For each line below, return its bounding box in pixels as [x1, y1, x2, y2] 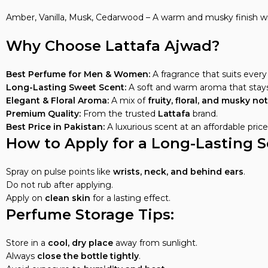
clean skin [45, 193, 90, 203]
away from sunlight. [113, 237, 197, 248]
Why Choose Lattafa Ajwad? [6, 37, 220, 54]
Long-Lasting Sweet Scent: [6, 82, 126, 93]
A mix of [109, 95, 148, 106]
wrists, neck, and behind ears [113, 166, 243, 177]
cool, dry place [48, 237, 113, 248]
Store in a [6, 237, 48, 248]
